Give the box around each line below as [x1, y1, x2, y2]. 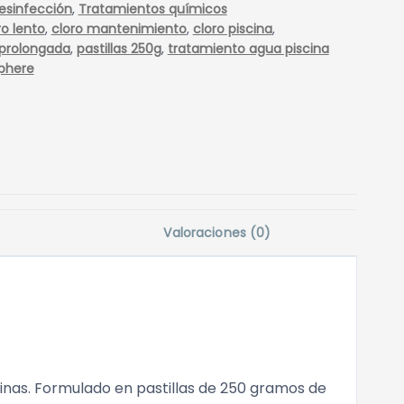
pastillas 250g [76, 40, 161, 59]
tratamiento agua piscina [167, 40, 329, 59]
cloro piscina [192, 20, 272, 39]
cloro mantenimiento [50, 20, 187, 39]
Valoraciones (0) [163, 224, 271, 243]
